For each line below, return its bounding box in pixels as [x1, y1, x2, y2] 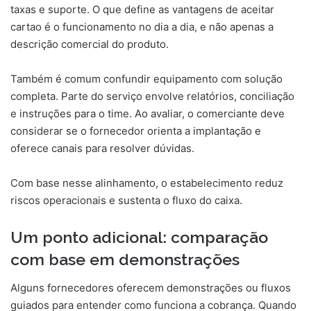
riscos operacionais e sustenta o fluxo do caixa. [10, 194, 242, 208]
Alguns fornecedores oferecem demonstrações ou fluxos [10, 280, 291, 294]
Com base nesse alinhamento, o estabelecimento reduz [10, 176, 283, 190]
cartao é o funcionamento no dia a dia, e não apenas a [10, 20, 274, 34]
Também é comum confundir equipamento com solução [10, 72, 283, 86]
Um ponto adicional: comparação [10, 228, 268, 247]
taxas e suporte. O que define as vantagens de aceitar [10, 3, 274, 17]
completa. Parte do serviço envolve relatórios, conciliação [10, 90, 294, 103]
